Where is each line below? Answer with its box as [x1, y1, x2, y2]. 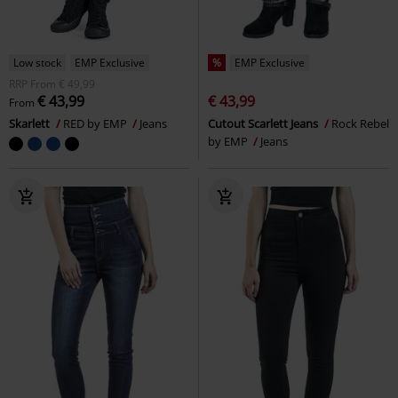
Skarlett [9, 115, 52, 131]
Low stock [13, 55, 61, 70]
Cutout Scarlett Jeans [208, 115, 321, 131]
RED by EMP [63, 115, 130, 131]
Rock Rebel [331, 115, 389, 131]
